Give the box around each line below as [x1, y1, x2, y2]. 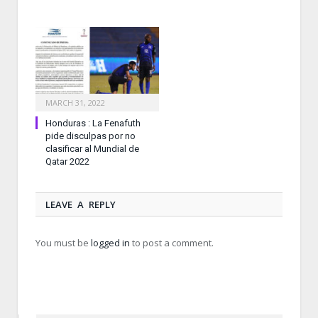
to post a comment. [130, 236, 214, 249]
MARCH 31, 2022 [45, 97, 105, 108]
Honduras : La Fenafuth [45, 117, 141, 128]
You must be [35, 236, 91, 249]
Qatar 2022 [45, 155, 89, 167]
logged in [91, 236, 130, 249]
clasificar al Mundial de [45, 143, 139, 154]
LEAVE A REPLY [45, 197, 116, 211]
